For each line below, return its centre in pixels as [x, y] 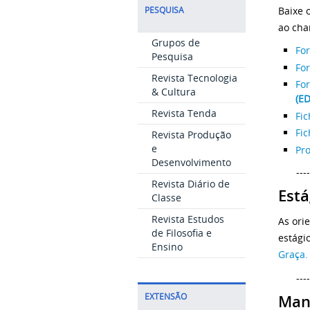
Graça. [293, 254]
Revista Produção [191, 135]
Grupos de [175, 43]
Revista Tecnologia [194, 78]
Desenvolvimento [191, 162]
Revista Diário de [190, 184]
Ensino [167, 247]
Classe [166, 198]
